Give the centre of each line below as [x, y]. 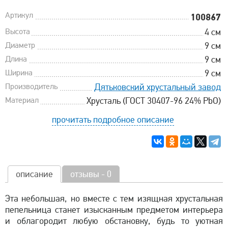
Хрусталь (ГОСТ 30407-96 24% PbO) [153, 101]
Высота [18, 31]
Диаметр [20, 45]
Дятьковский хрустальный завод [157, 87]
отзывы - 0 [91, 174]
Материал [22, 100]
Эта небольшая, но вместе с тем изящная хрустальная [114, 198]
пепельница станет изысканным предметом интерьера [114, 209]
